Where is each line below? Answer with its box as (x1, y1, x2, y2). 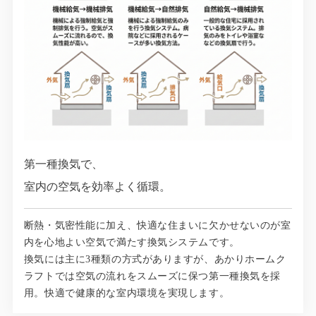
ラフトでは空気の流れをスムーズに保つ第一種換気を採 (23, 271, 281, 282)
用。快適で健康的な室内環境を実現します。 (23, 288, 230, 299)
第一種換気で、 (23, 158, 103, 171)
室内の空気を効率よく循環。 (23, 181, 171, 193)
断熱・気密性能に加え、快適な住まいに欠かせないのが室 (23, 220, 291, 231)
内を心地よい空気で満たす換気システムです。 (23, 237, 240, 248)
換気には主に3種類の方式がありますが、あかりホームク (23, 254, 286, 265)
